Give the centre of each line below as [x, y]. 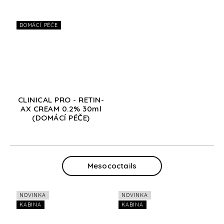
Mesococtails [112, 165]
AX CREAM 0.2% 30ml [61, 108]
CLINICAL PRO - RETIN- [61, 99]
